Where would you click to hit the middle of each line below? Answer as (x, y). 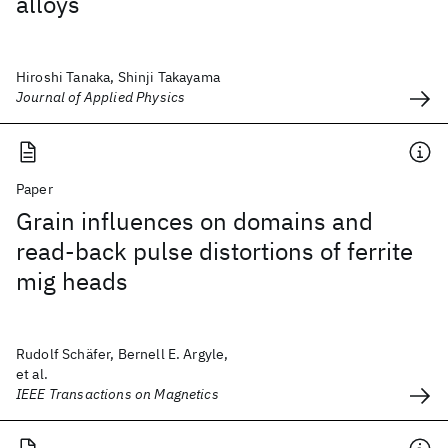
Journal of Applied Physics (101, 97)
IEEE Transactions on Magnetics (117, 394)
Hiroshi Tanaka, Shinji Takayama (118, 77)
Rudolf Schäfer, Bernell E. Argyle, (122, 354)
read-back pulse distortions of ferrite (214, 251)
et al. (32, 374)
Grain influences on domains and (194, 221)
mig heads (72, 281)
